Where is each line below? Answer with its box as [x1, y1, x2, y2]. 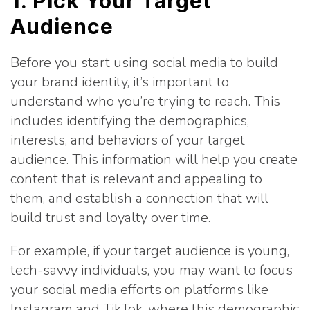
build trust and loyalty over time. [10, 208, 210, 227]
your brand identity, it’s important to [10, 73, 229, 91]
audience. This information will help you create [10, 150, 298, 169]
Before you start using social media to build [10, 53, 278, 72]
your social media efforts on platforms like [10, 280, 268, 299]
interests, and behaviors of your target [10, 131, 245, 149]
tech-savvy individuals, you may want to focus [10, 261, 293, 280]
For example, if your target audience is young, [10, 241, 289, 260]
